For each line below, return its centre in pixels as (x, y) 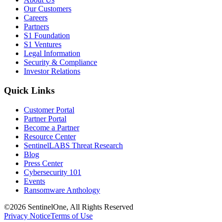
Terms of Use (72, 216)
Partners (36, 27)
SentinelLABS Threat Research (73, 145)
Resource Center (50, 136)
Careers (36, 18)
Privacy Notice (27, 216)
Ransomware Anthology (62, 190)
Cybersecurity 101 (53, 172)
